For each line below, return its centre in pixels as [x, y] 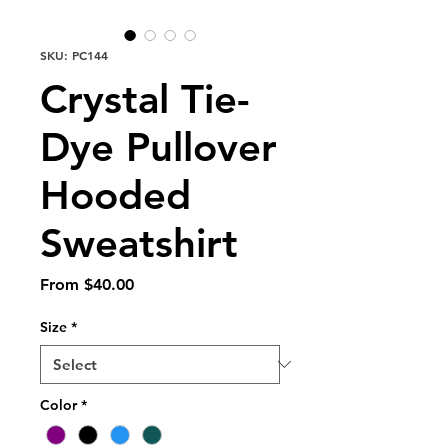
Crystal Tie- [145, 98]
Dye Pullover [158, 146]
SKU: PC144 [74, 54]
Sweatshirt [139, 242]
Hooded [115, 194]
